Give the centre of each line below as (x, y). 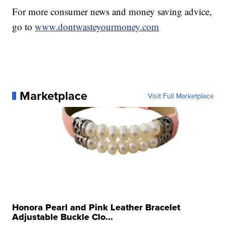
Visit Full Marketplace (181, 96)
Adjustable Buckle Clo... (63, 217)
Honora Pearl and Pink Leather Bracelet (96, 207)
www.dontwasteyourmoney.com (97, 26)
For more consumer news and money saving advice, (112, 11)
